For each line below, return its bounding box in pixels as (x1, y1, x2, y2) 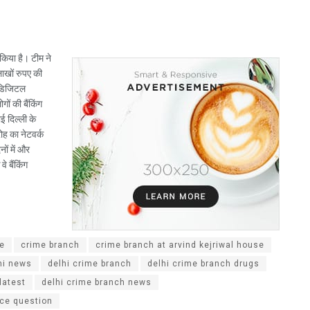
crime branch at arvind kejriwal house (95, 240, 264, 250)
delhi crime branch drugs (147, 259, 259, 269)
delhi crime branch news (42, 277, 152, 288)
